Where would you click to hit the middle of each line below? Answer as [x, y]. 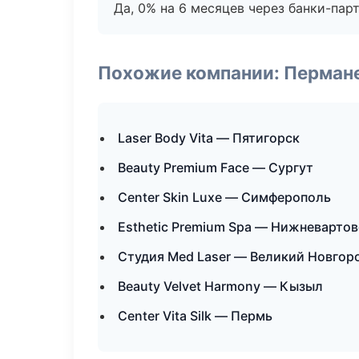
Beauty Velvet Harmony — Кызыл [220, 286]
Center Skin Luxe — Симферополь [224, 197]
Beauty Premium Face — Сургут [216, 167]
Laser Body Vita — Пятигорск [209, 138]
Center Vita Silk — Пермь [195, 316]
